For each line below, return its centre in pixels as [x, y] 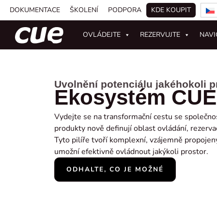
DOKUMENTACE [35, 10]
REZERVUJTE [160, 35]
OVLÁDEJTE [102, 35]
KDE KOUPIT [171, 10]
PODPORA [125, 10]
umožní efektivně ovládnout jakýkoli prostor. [131, 152]
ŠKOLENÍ [84, 10]
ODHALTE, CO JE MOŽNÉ [115, 169]
